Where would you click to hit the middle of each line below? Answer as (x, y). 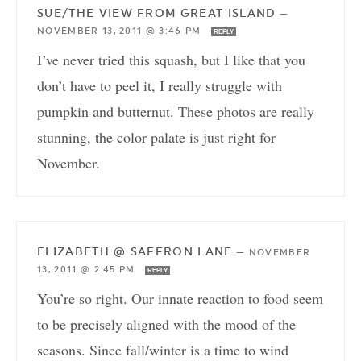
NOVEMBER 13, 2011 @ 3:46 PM (121, 31)
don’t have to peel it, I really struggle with (160, 86)
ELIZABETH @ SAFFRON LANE (135, 252)
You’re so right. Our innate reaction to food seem (180, 299)
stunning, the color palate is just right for (156, 137)
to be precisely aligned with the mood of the (166, 324)
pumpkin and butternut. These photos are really (176, 112)
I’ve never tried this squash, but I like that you (171, 60)
